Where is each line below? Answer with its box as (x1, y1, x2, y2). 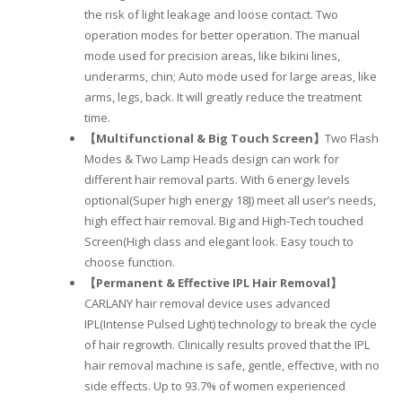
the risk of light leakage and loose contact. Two (84, 6, 338, 23)
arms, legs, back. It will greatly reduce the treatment (84, 89, 362, 106)
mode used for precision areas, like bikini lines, (84, 48, 340, 65)
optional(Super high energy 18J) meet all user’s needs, (84, 192, 376, 209)
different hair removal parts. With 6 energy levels (84, 171, 350, 188)
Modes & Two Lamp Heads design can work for (84, 151, 339, 168)
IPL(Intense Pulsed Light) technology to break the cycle (84, 316, 377, 333)
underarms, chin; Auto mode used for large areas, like (84, 68, 377, 85)
